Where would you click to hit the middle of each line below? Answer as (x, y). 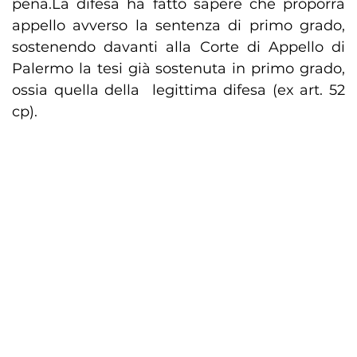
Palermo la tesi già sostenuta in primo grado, (178, 69)
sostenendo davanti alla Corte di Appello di (178, 47)
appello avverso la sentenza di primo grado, (178, 26)
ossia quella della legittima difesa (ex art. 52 (178, 90)
